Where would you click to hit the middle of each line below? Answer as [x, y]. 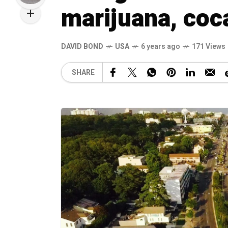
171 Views [209, 47]
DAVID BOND [82, 47]
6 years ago [161, 47]
